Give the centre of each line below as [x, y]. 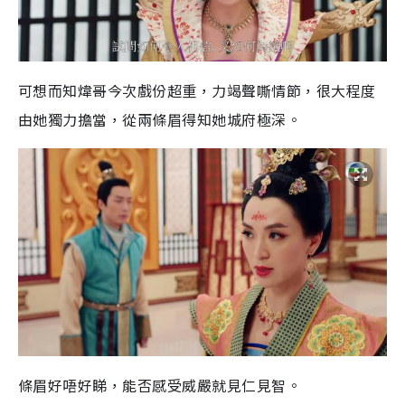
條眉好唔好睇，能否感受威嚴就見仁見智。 [160, 386]
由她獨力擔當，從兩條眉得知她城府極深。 [160, 120]
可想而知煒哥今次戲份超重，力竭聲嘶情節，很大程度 [197, 91]
